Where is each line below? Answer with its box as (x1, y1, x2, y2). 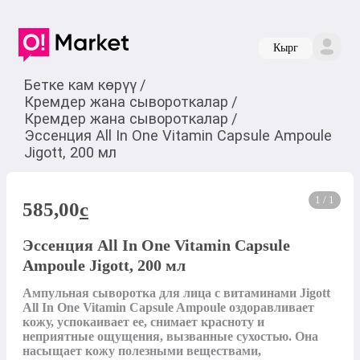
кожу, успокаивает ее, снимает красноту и (22, 315, 264, 329)
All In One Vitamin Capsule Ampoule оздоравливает (22, 301, 314, 315)
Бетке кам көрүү (23, 76, 137, 93)
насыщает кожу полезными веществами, (22, 344, 261, 358)
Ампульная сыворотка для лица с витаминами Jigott (22, 286, 330, 301)
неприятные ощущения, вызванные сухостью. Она (22, 329, 318, 344)
